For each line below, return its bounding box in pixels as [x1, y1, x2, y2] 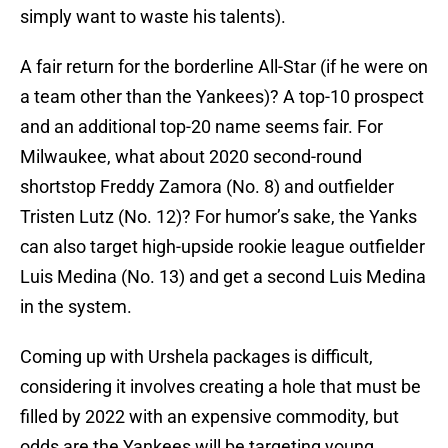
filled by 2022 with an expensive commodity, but [20, 406, 399, 428]
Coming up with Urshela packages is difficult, [20, 346, 373, 368]
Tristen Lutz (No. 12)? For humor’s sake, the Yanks [20, 206, 417, 228]
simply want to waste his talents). [20, 6, 286, 28]
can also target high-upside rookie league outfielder [20, 236, 425, 258]
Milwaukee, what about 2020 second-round [20, 146, 362, 168]
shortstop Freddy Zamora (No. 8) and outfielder [20, 176, 394, 198]
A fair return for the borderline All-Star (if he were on [20, 56, 428, 78]
